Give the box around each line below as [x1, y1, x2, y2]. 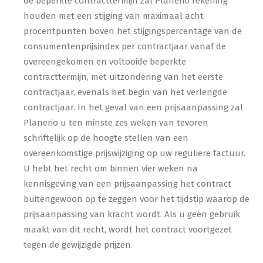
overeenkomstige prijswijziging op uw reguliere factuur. [23, 148, 245, 159]
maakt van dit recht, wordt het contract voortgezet [23, 224, 232, 235]
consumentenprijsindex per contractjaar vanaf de [23, 41, 226, 52]
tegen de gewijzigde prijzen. [23, 240, 133, 250]
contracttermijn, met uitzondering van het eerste [23, 72, 223, 82]
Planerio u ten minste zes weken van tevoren [23, 117, 208, 128]
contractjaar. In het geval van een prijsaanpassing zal [23, 102, 243, 113]
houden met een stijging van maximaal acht [23, 11, 204, 21]
